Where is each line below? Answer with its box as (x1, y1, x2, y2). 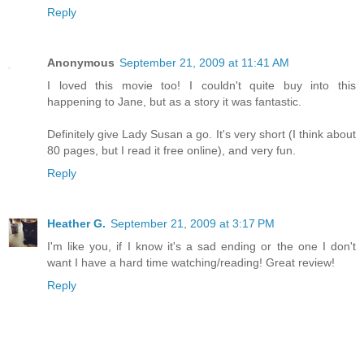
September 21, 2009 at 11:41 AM (119, 56, 289, 70)
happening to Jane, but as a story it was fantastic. (47, 95, 301, 109)
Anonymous (47, 56, 115, 70)
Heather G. (47, 217, 106, 231)
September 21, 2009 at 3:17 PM (110, 217, 275, 231)
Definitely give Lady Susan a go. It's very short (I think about (47, 128, 356, 141)
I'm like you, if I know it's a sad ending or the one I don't (47, 240, 356, 253)
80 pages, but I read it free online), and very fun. (47, 144, 296, 158)
